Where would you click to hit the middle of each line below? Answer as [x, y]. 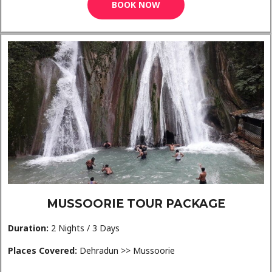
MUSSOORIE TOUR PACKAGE [136, 204]
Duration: [28, 228]
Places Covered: [42, 250]
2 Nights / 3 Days [84, 228]
